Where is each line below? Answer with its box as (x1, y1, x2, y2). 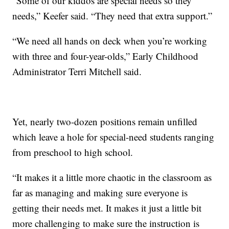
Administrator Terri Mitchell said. (12, 65, 142, 78)
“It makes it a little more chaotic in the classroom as (12, 171, 212, 184)
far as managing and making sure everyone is (12, 186, 188, 199)
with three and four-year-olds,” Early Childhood (12, 50, 199, 63)
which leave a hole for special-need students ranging (12, 130, 215, 144)
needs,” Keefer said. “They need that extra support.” (12, 9, 213, 22)
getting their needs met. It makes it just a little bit (12, 201, 202, 215)
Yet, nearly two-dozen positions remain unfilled (12, 115, 198, 128)
